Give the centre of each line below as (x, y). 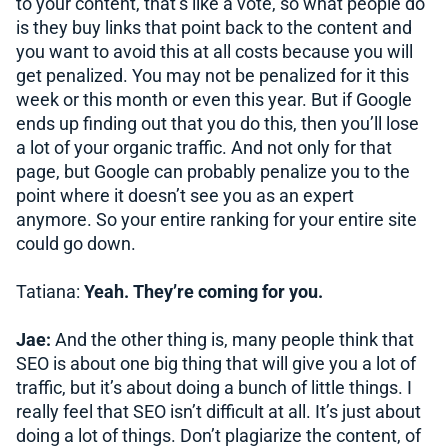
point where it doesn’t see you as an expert (185, 195)
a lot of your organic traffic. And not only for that (204, 147)
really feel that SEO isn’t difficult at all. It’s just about (218, 411)
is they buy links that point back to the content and (214, 27)
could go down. (76, 243)
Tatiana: (48, 291)
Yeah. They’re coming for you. (201, 291)
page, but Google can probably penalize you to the (213, 171)
